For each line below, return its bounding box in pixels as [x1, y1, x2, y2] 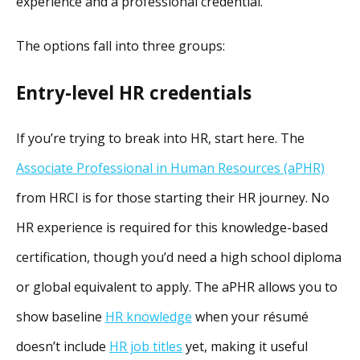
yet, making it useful [182, 337, 308, 356]
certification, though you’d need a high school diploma [16, 248, 342, 267]
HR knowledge [105, 308, 192, 326]
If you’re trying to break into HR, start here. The [16, 129, 305, 148]
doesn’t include [16, 337, 109, 356]
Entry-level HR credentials [16, 80, 252, 105]
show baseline [16, 308, 105, 326]
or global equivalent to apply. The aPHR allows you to [16, 278, 337, 297]
